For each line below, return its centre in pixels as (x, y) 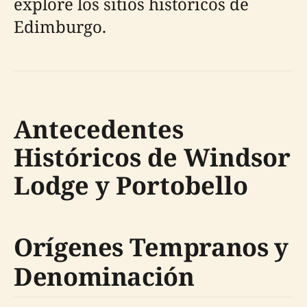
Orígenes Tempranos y (151, 247)
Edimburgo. (60, 26)
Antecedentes (99, 129)
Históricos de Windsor (152, 157)
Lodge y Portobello (131, 185)
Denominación (104, 277)
